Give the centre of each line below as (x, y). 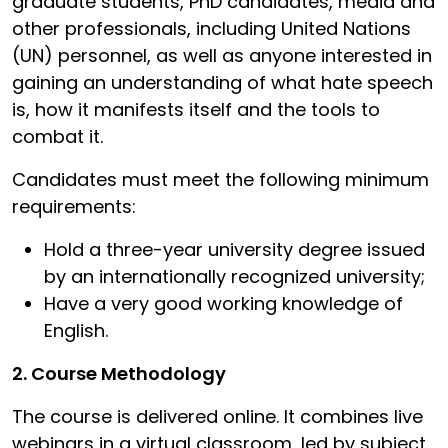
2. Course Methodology (119, 373)
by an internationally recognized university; (234, 276)
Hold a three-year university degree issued (234, 249)
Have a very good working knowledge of (223, 303)
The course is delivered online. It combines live (217, 416)
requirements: (74, 206)
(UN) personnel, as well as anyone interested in (222, 55)
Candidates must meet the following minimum (220, 179)
